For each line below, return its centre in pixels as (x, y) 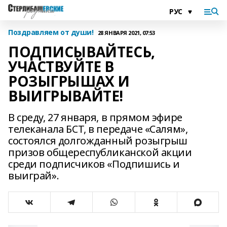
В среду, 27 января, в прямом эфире (95, 117)
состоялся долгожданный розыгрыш (98, 141)
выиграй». (34, 176)
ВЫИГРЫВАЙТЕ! (66, 96)
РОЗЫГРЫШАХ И (69, 81)
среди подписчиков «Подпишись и (94, 164)
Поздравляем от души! (51, 32)
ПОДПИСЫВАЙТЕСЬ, (82, 52)
